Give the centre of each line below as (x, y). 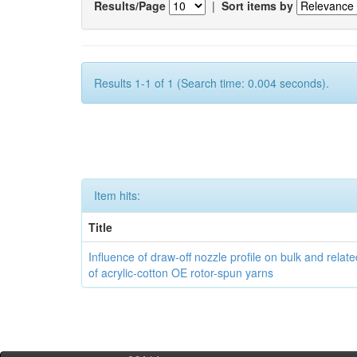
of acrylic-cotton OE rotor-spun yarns (181, 273)
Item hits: (117, 195)
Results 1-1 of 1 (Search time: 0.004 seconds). (212, 83)
